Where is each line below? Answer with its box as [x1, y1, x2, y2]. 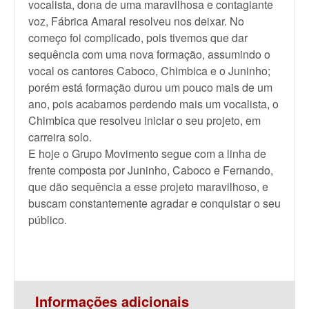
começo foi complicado [28, 30, 141, 46]
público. [28, 212, 67, 228]
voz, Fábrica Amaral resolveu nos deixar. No [28, 13, 244, 29]
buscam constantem [28, 195, 126, 211]
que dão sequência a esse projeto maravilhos [28, 179, 250, 195]
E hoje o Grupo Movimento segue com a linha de [28, 146, 266, 161]
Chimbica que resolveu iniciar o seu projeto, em [28, 112, 261, 128]
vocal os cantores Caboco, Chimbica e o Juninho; [28, 63, 270, 79]
